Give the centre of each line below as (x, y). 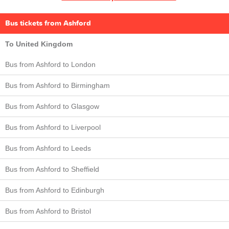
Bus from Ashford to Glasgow (52, 106)
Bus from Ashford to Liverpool (53, 127)
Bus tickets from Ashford (48, 23)
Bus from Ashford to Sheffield (52, 169)
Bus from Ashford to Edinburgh (55, 190)
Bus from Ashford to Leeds (48, 148)
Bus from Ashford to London (50, 64)
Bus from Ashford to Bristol (48, 211)
